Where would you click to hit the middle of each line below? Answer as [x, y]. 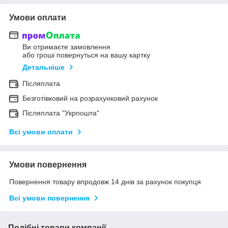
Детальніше [44, 67]
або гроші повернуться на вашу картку [86, 55]
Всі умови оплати [41, 132]
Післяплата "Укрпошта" [61, 113]
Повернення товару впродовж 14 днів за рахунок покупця [105, 182]
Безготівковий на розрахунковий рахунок [90, 98]
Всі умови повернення [49, 198]
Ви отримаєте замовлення [66, 47]
